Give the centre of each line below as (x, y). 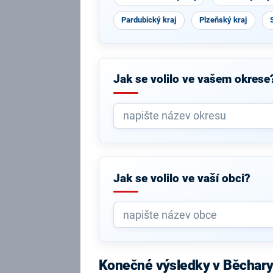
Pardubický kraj (149, 20)
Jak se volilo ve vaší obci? (182, 178)
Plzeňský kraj (223, 20)
